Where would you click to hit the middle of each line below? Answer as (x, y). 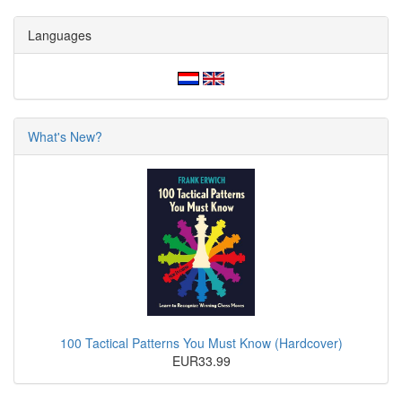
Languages (60, 35)
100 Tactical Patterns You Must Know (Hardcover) (201, 342)
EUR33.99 (201, 360)
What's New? (65, 136)
